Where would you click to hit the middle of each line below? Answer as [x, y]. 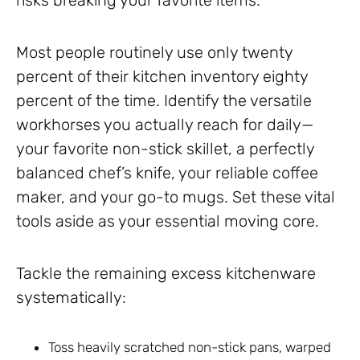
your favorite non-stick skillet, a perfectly [165, 149]
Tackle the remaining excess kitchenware [166, 274]
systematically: [71, 298]
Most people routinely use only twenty [154, 53]
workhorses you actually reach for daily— [165, 125]
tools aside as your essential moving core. [168, 221]
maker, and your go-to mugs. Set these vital [176, 197]
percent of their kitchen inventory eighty [162, 77]
